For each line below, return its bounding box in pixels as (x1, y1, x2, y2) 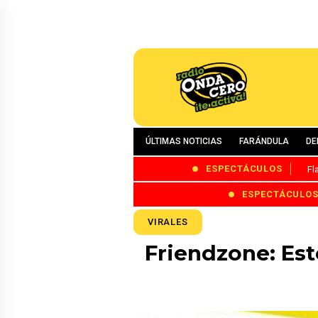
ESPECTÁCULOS (206, 163, 283, 175)
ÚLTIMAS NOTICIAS (146, 136, 222, 146)
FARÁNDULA (239, 136, 289, 146)
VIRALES (148, 216, 188, 227)
